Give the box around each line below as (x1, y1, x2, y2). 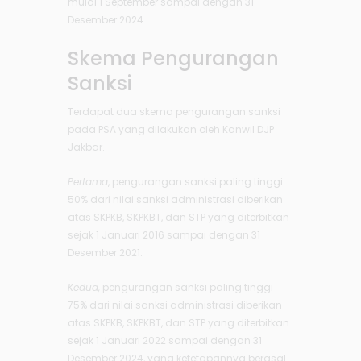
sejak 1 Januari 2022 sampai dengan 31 (68, 334, 262, 348)
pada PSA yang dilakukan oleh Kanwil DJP (68, 122, 274, 137)
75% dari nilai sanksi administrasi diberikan (68, 298, 282, 313)
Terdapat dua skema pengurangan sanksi (68, 105, 280, 119)
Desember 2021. (68, 246, 143, 260)
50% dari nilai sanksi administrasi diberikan (68, 193, 283, 207)
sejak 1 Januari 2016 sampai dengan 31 (68, 228, 260, 243)
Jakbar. (68, 140, 107, 155)
